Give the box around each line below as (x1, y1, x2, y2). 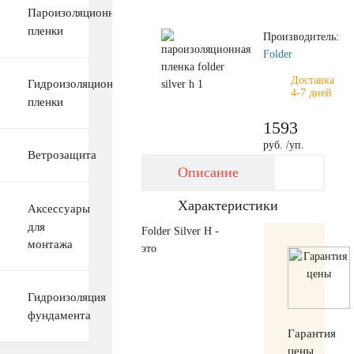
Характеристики (178, 198, 278, 213)
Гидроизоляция (28, 291, 106, 303)
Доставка (291, 74, 334, 86)
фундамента (28, 309, 91, 321)
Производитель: (263, 31, 339, 43)
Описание (178, 164, 239, 180)
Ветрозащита (28, 149, 96, 161)
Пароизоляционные (28, 6, 128, 19)
